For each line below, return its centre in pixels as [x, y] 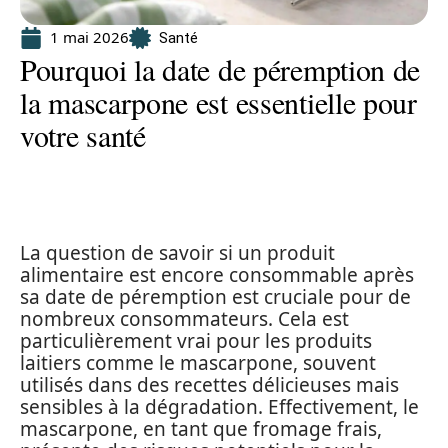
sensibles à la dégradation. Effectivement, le [219, 407]
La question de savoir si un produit [177, 253]
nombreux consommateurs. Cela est [184, 319]
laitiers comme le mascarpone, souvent [198, 363]
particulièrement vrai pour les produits [196, 341]
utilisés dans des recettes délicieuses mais [209, 385]
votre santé [83, 135]
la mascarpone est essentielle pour [218, 102]
